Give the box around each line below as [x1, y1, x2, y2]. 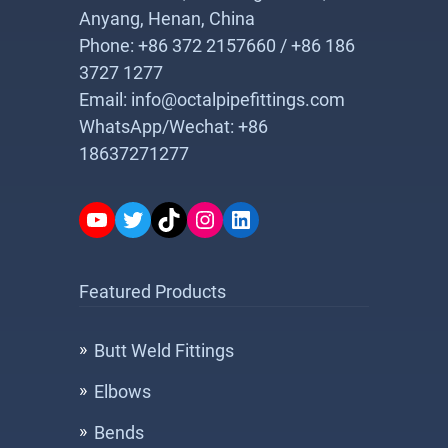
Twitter [120, 204, 194, 233]
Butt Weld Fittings [94, 340, 234, 361]
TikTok [156, 204, 227, 233]
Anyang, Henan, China [79, 8, 255, 29]
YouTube [84, 204, 176, 233]
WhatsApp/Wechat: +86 [79, 116, 268, 137]
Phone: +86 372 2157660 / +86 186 [79, 35, 355, 56]
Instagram [192, 204, 300, 233]
